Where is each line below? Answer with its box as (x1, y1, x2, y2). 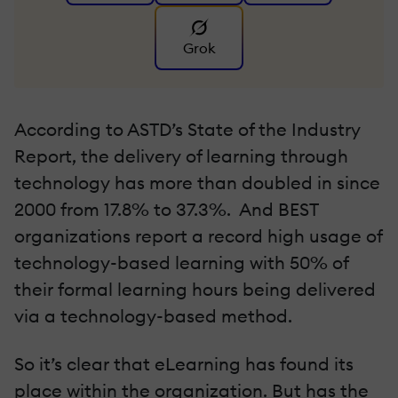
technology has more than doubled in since (14, 171, 380, 195)
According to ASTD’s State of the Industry (14, 118, 361, 141)
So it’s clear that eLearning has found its (14, 353, 354, 376)
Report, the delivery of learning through (14, 145, 348, 168)
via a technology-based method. (14, 305, 292, 328)
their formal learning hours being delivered (14, 278, 376, 301)
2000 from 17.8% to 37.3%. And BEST (14, 198, 318, 221)
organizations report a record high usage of (14, 225, 382, 248)
